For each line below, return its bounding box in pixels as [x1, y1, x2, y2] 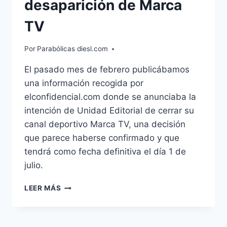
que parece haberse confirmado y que [24, 133, 179, 143]
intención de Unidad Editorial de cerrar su [24, 105, 194, 116]
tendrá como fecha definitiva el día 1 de [24, 146, 186, 157]
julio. [24, 160, 43, 171]
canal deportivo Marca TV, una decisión [24, 119, 185, 130]
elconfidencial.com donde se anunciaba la [24, 92, 196, 102]
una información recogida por [24, 78, 143, 89]
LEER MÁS [24, 184, 61, 193]
